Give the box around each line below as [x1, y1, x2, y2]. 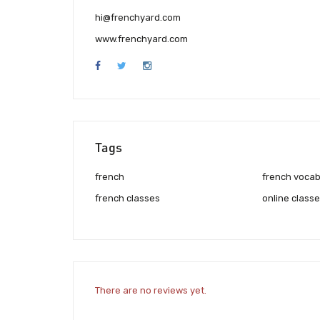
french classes [95, 193, 160, 204]
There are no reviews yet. [95, 284, 206, 296]
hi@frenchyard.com [95, 12, 181, 24]
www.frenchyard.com [95, 34, 188, 45]
